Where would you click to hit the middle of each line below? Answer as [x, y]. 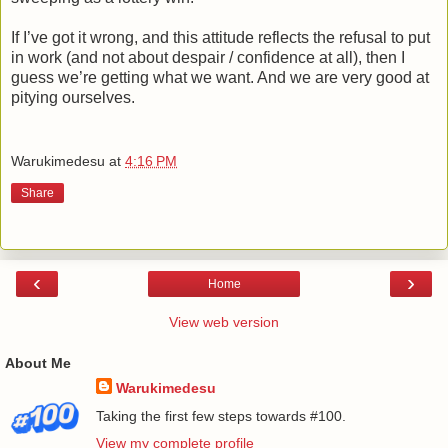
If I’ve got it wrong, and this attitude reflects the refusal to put [220, 37]
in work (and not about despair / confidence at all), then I [208, 57]
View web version [224, 322]
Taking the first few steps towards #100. [220, 415]
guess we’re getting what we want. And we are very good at [220, 77]
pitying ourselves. [73, 97]
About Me [38, 363]
